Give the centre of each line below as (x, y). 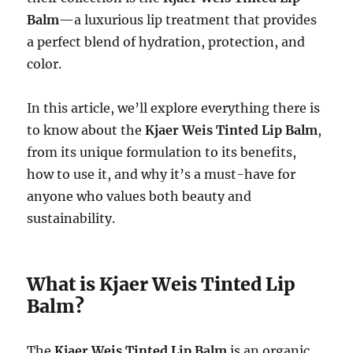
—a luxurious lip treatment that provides (188, 19)
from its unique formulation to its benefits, (162, 152)
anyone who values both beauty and (139, 196)
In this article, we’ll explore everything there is (174, 108)
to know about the (86, 130)
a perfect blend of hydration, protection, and (166, 41)
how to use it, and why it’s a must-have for (162, 174)
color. (45, 63)
